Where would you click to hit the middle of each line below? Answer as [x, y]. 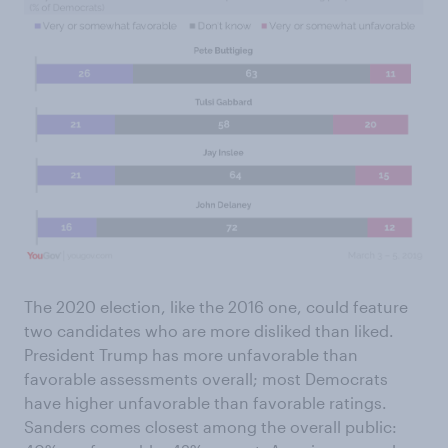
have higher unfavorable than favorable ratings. [205, 403]
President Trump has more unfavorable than [191, 355]
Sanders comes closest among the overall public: [210, 427]
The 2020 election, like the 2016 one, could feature [216, 307]
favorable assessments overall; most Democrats [206, 379]
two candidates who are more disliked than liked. [209, 331]
